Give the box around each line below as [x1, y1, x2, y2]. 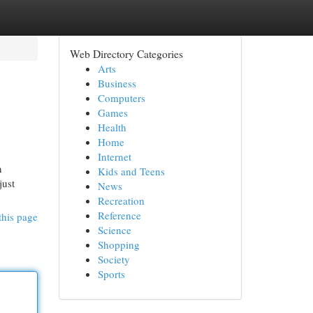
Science [97, 223, 131, 237]
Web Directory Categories [69, 46, 183, 61]
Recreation [97, 194, 145, 208]
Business [97, 76, 136, 90]
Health [97, 120, 126, 134]
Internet [97, 150, 131, 163]
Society [97, 252, 130, 266]
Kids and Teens [97, 164, 165, 178]
